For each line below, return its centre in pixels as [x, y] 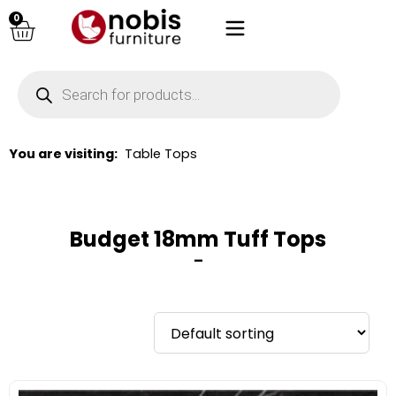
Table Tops [161, 154]
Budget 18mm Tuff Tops [198, 240]
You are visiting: [63, 154]
